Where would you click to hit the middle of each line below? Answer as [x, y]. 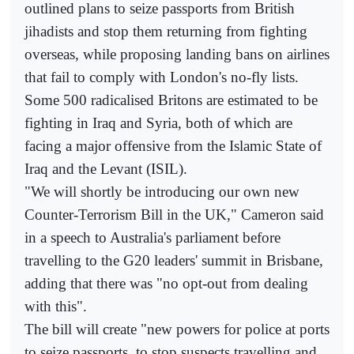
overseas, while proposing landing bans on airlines [177, 54]
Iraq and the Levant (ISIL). [106, 168]
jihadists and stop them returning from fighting [166, 31]
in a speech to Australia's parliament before [153, 237]
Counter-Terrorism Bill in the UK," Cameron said [174, 214]
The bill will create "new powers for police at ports [177, 329]
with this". [56, 306]
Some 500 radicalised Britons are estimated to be [171, 100]
